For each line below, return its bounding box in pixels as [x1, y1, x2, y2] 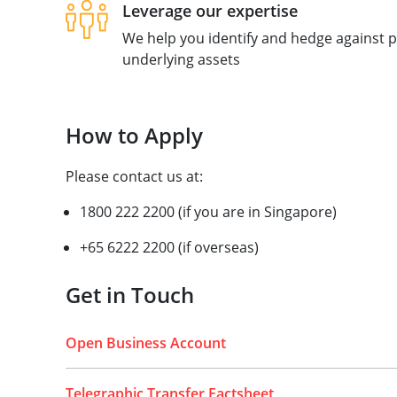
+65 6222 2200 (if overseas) [79, 237, 259, 257]
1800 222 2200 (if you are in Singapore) [79, 202, 337, 222]
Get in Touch [65, 280, 194, 309]
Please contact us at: [65, 167, 203, 186]
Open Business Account [65, 333, 226, 353]
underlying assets [121, 50, 240, 69]
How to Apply [65, 121, 203, 150]
